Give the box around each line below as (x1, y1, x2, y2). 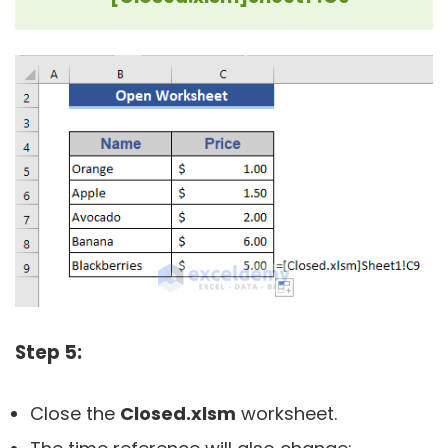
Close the (30, 400, 120, 426)
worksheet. (236, 400, 337, 426)
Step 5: (15, 338, 82, 366)
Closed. (120, 400, 191, 426)
